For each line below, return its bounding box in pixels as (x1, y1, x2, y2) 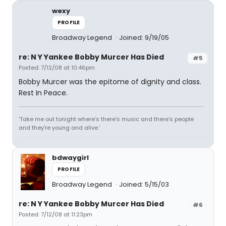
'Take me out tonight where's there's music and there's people (19, 115, 194, 123)
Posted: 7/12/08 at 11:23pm (19, 210, 92, 218)
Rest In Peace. (19, 88, 68, 98)
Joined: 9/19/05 (119, 33, 169, 42)
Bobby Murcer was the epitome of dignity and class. (19, 77, 201, 87)
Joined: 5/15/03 (119, 180, 169, 189)
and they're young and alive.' (19, 124, 100, 132)
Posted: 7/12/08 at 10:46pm (19, 64, 95, 72)
